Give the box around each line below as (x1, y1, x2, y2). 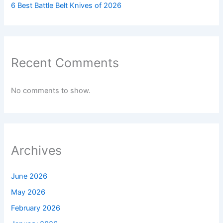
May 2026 (11, 187, 46, 197)
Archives (11, 142, 62, 158)
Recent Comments (11, 55, 119, 70)
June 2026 (11, 171, 48, 181)
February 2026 (11, 203, 61, 213)
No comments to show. (11, 86, 91, 96)
